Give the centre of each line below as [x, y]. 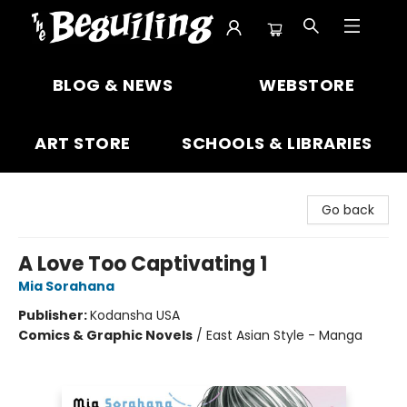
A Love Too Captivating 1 [143, 264]
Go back [348, 210]
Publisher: [54, 315]
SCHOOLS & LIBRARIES [277, 143]
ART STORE [83, 143]
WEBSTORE [307, 85]
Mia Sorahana [66, 286]
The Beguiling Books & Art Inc [105, 74]
